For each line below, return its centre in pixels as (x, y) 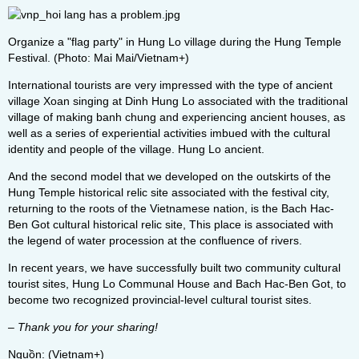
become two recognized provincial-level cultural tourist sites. (160, 300)
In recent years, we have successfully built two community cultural (174, 268)
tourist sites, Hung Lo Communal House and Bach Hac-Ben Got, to (177, 284)
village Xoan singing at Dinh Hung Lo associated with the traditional (178, 101)
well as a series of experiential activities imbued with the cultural (169, 133)
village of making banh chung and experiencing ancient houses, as (177, 117)
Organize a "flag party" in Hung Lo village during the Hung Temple (175, 42)
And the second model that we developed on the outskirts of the (169, 176)
